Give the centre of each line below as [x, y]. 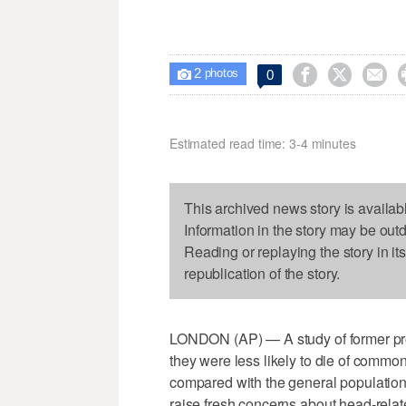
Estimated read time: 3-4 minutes [263, 144]
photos [220, 74]
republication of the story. [262, 274]
